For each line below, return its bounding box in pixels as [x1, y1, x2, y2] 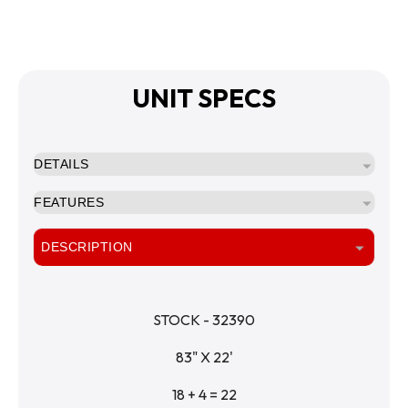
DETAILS [34, 157, 89, 172]
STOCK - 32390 [153, 311, 255, 330]
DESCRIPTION [41, 239, 133, 254]
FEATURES [34, 194, 104, 209]
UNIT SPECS [132, 81, 276, 114]
